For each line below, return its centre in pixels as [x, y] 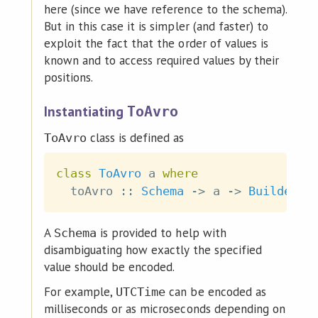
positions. [68, 78]
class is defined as [136, 138]
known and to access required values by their [161, 61]
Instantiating [86, 111]
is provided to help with [161, 232]
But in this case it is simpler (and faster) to [156, 27]
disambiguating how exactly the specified [153, 250]
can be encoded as [216, 291]
